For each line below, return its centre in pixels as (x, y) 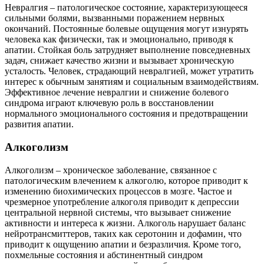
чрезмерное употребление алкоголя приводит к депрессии (122, 202)
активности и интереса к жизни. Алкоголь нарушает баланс (125, 223)
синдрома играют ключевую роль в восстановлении (109, 103)
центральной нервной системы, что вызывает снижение (118, 212)
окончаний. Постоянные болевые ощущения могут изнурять (126, 29)
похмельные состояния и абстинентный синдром (104, 255)
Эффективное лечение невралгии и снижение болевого (117, 93)
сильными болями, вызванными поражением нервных (115, 18)
